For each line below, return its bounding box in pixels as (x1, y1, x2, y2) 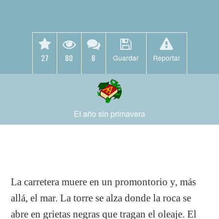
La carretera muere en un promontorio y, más (11, 176, 197, 187)
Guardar (113, 53, 139, 63)
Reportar (153, 53, 180, 63)
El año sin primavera (74, 108, 145, 119)
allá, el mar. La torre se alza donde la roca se (11, 192, 192, 203)
